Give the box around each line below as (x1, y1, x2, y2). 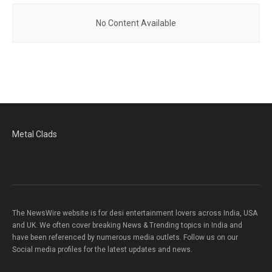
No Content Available (96, 18, 176, 28)
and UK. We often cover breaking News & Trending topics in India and (12, 221, 242, 229)
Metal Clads (12, 129, 57, 139)
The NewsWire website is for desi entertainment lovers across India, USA (12, 209, 257, 217)
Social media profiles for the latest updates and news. (12, 245, 192, 254)
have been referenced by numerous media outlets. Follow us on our (12, 233, 238, 242)
